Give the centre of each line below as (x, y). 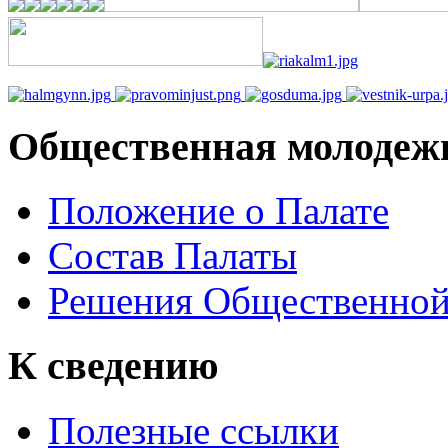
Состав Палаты (172, 256)
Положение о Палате (218, 211)
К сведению (113, 365)
